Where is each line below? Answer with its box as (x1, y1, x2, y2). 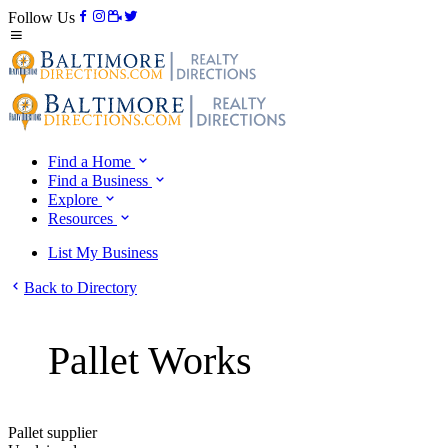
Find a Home (48, 153, 135, 170)
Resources (48, 210, 117, 227)
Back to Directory (24, 279, 137, 296)
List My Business (48, 244, 158, 261)
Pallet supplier (8, 424, 97, 441)
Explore (48, 191, 102, 208)
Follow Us (8, 9, 75, 26)
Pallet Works (48, 338, 252, 383)
